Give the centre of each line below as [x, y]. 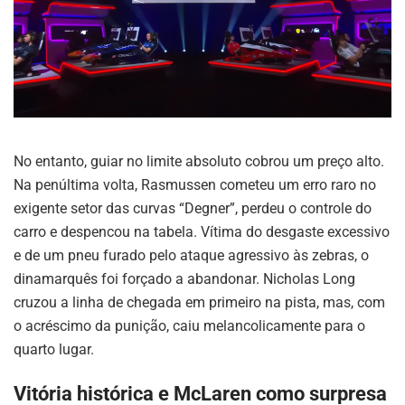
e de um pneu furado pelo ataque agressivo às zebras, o [191, 255]
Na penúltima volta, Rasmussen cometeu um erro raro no [195, 184]
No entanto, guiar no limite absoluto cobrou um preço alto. [199, 161]
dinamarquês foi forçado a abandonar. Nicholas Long [184, 278]
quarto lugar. [54, 349]
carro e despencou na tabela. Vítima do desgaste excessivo [202, 231]
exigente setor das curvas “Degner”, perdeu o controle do [193, 208]
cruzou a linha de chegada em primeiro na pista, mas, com [199, 302]
